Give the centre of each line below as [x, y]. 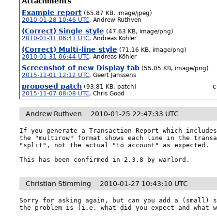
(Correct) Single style [63, 31]
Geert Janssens [115, 75]
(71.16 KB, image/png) [153, 50]
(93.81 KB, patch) [110, 87]
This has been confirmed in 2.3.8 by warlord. [105, 160]
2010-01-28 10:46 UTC [56, 20]
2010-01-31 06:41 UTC [56, 38]
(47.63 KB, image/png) [140, 31]
